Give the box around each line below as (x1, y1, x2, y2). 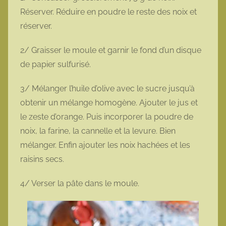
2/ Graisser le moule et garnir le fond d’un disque (20, 45, 201, 55)
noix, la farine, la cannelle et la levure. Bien (20, 126, 176, 136)
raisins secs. (20, 154, 66, 164)
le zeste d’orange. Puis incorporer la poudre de (20, 112, 193, 122)
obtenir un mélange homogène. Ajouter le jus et (20, 98, 198, 108)
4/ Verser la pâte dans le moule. (20, 179, 141, 189)
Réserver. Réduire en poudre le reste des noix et (20, 7, 197, 17)
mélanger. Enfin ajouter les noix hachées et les (20, 140, 190, 150)
